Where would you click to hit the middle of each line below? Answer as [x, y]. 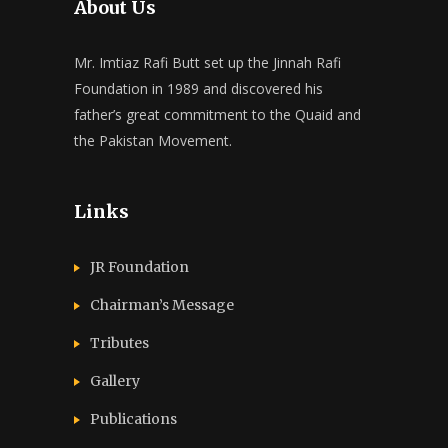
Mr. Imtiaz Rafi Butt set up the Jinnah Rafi [207, 63]
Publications [133, 419]
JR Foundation [139, 267]
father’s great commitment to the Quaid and [217, 115]
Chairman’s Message [162, 305]
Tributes [119, 343]
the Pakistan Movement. [153, 141]
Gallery [115, 381]
